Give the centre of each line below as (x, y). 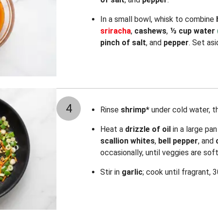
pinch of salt (123, 43)
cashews (150, 31)
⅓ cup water (192, 31)
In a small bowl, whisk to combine (158, 19)
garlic (132, 172)
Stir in (111, 172)
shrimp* (135, 110)
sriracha (116, 31)
